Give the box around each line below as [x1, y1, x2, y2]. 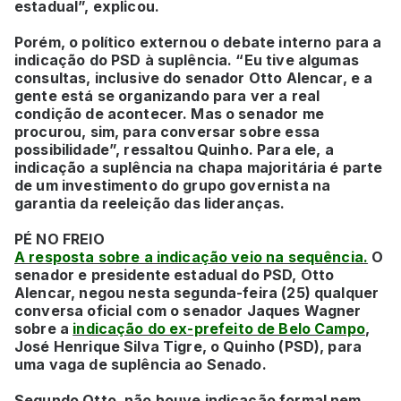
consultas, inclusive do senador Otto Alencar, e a [14, 68, 373, 87]
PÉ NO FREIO [14, 229, 105, 248]
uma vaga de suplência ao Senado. [14, 354, 267, 373]
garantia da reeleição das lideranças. [14, 193, 289, 212]
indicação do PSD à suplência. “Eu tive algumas [14, 50, 359, 69]
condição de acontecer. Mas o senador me [14, 104, 324, 123]
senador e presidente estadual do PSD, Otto [14, 265, 335, 284]
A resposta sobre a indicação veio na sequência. [14, 247, 369, 266]
